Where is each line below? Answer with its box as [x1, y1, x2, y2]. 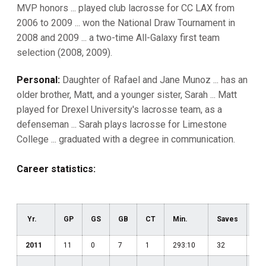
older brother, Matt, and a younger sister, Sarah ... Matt [17, 89, 237, 100]
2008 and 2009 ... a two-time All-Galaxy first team [17, 32, 220, 43]
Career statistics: [17, 163, 96, 175]
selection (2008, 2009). [17, 47, 112, 58]
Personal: [17, 74, 60, 85]
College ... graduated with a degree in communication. [17, 134, 235, 145]
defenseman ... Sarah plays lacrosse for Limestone [17, 119, 227, 130]
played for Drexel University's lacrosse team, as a [17, 104, 222, 115]
